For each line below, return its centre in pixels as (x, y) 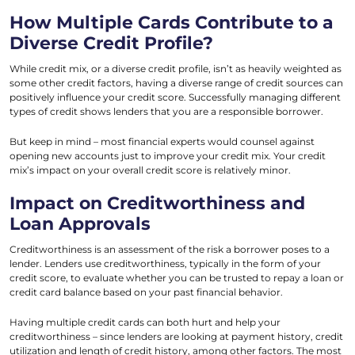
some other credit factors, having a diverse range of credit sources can (176, 83)
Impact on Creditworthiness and (157, 204)
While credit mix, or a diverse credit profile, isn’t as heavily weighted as (176, 69)
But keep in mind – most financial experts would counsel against (162, 142)
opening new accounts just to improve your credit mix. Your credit (168, 156)
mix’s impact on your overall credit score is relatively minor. (150, 170)
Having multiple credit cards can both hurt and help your (145, 323)
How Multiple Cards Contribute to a (172, 23)
